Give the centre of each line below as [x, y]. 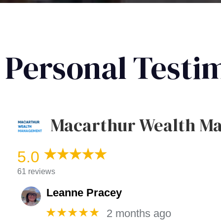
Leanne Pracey [84, 193]
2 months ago [139, 214]
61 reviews [36, 171]
